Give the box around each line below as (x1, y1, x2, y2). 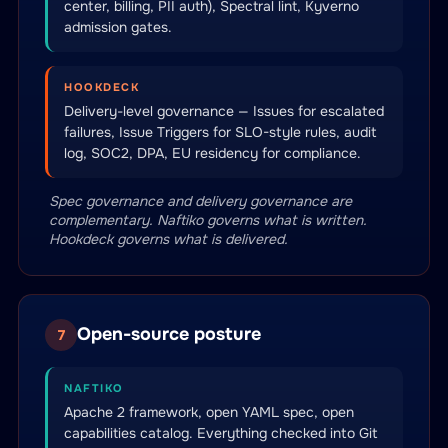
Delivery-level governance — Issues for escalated (64, 102, 384, 120)
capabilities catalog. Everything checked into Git (64, 424, 378, 442)
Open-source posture (77, 322, 261, 345)
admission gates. (64, 18, 172, 36)
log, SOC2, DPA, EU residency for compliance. (64, 144, 361, 162)
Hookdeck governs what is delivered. (49, 230, 288, 248)
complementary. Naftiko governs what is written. (49, 211, 367, 229)
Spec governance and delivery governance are (49, 192, 352, 210)
